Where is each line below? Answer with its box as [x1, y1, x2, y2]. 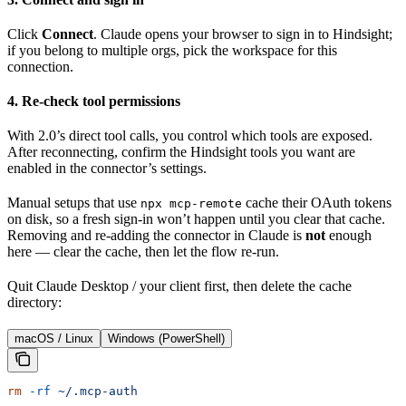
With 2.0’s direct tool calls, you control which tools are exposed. [7, 127, 372, 143]
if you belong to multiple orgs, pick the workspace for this [7, 42, 337, 58]
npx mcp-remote [140, 196, 242, 210]
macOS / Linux [14, 331, 93, 345]
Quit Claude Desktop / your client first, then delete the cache [7, 277, 352, 294]
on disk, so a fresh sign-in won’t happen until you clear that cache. [7, 210, 385, 227]
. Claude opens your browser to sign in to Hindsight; [93, 25, 392, 42]
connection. [7, 58, 73, 74]
